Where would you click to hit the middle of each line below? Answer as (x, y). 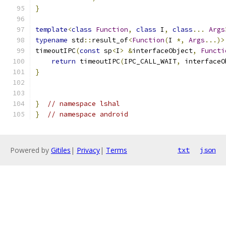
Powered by (31, 150)
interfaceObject (162, 51)
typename (51, 40)
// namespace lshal (84, 104)
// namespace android (88, 114)
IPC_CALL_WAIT (150, 61)
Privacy (88, 150)
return (64, 61)
